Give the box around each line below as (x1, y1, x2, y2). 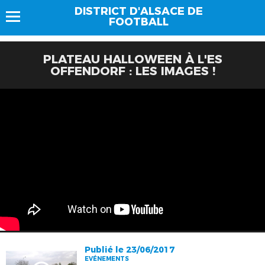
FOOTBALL (108, 15, 169, 28)
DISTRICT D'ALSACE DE (74, 5, 203, 18)
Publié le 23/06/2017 (85, 244, 175, 255)
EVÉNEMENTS (85, 255, 130, 263)
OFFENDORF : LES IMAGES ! (50, 64, 215, 78)
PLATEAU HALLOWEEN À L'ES (43, 52, 222, 66)
